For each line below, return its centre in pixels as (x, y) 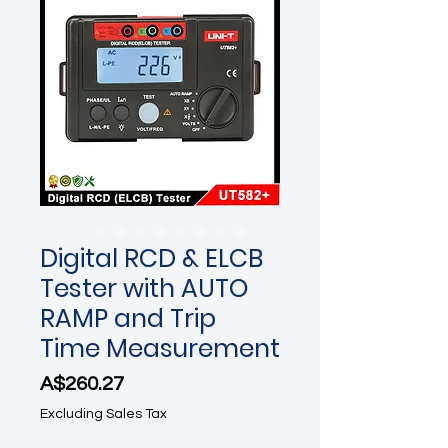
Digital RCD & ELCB (151, 258)
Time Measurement (160, 348)
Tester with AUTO (144, 288)
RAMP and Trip (128, 318)
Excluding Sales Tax (103, 414)
